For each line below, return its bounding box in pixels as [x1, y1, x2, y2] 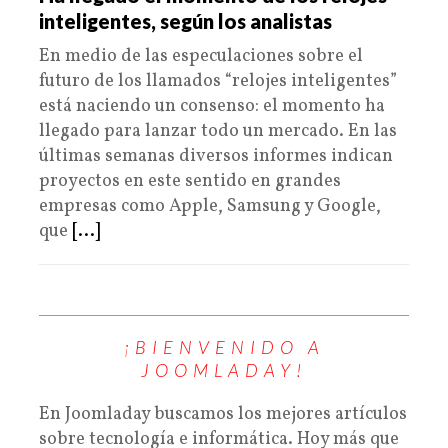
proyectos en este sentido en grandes [39, 169, 341, 194]
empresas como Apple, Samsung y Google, [39, 194, 381, 219]
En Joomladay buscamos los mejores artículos [39, 402, 407, 427]
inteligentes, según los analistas [39, 9, 332, 33]
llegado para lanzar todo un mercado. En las [39, 119, 397, 144]
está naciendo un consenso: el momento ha [39, 94, 385, 119]
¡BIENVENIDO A [123, 336, 325, 358]
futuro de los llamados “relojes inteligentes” [39, 69, 397, 94]
